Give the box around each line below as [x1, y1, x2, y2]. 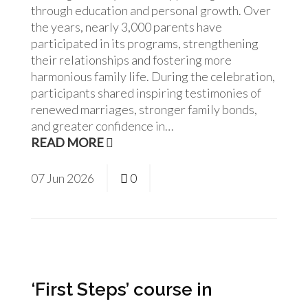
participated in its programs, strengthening [31, 36, 258, 51]
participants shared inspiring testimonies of [31, 85, 261, 100]
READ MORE [31, 135, 106, 150]
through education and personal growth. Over [31, 3, 271, 18]
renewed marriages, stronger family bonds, [31, 102, 257, 117]
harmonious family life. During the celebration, [31, 69, 275, 84]
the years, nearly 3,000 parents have [31, 19, 222, 34]
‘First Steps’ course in [31, 279, 212, 300]
